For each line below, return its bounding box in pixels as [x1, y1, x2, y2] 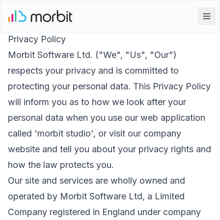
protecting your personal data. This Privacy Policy [8, 81, 211, 91]
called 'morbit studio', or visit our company [8, 128, 181, 138]
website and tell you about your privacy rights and [8, 144, 211, 154]
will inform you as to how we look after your [8, 97, 186, 107]
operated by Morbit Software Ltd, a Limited [8, 191, 185, 201]
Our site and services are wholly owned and [8, 175, 185, 186]
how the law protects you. [8, 160, 114, 170]
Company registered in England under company [8, 207, 201, 217]
